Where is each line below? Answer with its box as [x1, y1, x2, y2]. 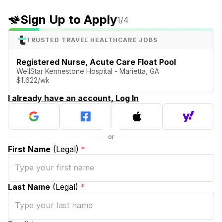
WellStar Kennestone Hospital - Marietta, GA [16, 66, 159, 75]
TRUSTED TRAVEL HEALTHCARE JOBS [26, 36, 158, 44]
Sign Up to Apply [20, 12, 117, 27]
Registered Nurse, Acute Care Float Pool [16, 56, 176, 67]
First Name [8, 144, 51, 154]
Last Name [8, 181, 50, 192]
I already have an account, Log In [8, 93, 139, 103]
